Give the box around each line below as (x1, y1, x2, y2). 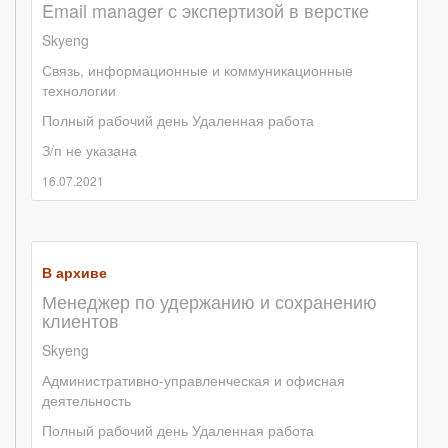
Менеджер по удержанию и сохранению (42, 288, 377, 315)
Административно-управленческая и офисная (42, 370, 345, 391)
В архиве (42, 262, 107, 283)
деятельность (42, 390, 131, 411)
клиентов (42, 307, 119, 334)
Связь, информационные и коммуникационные (42, 60, 353, 81)
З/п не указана (42, 140, 137, 161)
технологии (42, 80, 116, 101)
